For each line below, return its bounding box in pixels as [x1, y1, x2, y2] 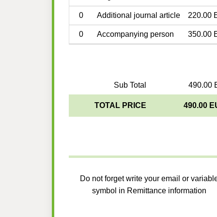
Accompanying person [96, 30, 174, 39]
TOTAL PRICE [94, 101, 146, 110]
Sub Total [113, 81, 146, 90]
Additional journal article [96, 11, 180, 20]
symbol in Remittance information [92, 186, 207, 195]
